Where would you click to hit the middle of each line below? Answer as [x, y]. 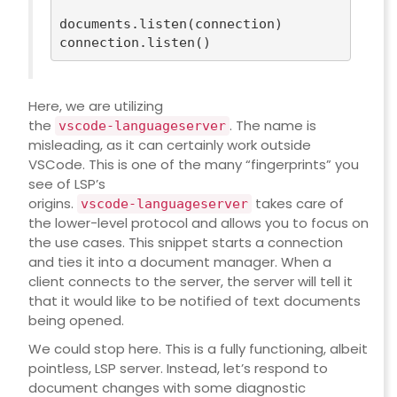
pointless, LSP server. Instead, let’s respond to [178, 369]
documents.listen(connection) [171, 23]
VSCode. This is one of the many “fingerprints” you [193, 165]
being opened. [76, 321]
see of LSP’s [66, 184]
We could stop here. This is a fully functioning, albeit [198, 349]
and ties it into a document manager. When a [179, 262]
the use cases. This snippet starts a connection [185, 243]
